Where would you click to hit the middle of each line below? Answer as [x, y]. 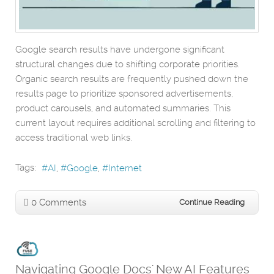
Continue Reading [212, 202]
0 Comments [59, 203]
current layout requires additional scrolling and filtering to [135, 123]
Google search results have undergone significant [120, 50]
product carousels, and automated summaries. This [123, 109]
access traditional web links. [74, 138]
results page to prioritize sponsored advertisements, [124, 94]
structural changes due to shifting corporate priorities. [128, 65]
